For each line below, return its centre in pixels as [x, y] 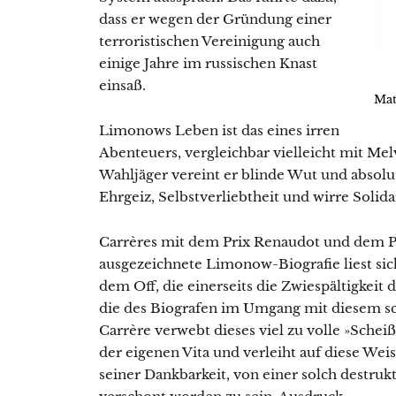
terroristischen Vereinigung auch [209, 41]
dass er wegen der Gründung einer [215, 19]
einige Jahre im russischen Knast [208, 63]
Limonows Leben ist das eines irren [219, 130]
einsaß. [122, 85]
